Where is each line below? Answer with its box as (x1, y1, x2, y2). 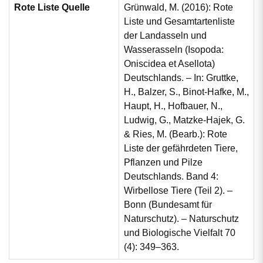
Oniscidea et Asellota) (124, 58, 215, 69)
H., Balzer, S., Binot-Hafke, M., (124, 86, 249, 97)
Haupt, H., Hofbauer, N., (124, 100, 222, 111)
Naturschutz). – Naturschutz (124, 213, 239, 224)
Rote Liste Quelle (14, 2, 90, 12)
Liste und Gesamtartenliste (124, 16, 235, 26)
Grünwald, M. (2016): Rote (124, 2, 233, 12)
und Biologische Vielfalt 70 (124, 227, 235, 238)
